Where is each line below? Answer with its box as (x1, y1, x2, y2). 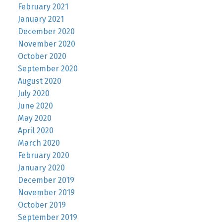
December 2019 (17, 175, 74, 185)
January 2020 (17, 163, 65, 173)
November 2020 (17, 39, 75, 49)
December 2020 (17, 27, 75, 37)
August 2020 (17, 76, 61, 86)
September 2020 (17, 64, 78, 74)
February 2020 (17, 151, 69, 161)
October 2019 (17, 200, 66, 210)
